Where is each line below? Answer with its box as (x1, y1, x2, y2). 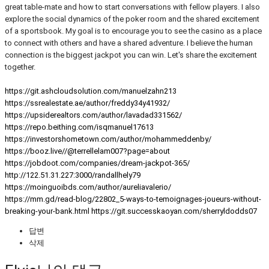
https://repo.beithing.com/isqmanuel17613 (5, 122, 154, 131)
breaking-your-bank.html (5, 206, 89, 216)
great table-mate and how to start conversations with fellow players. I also (5, 2, 260, 11)
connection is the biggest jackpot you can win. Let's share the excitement (5, 50, 257, 59)
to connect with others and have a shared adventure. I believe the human (5, 38, 253, 47)
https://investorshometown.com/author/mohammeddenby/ (5, 134, 211, 144)
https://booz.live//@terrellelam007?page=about (5, 146, 170, 156)
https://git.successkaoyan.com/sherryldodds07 (91, 206, 257, 216)
